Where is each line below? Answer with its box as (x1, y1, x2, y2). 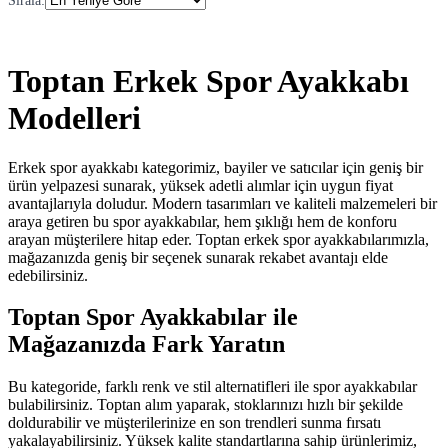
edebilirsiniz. (8, 266, 88, 284)
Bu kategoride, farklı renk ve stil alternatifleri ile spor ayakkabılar (8, 378, 417, 396)
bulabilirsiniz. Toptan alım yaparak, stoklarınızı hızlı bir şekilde (8, 396, 403, 414)
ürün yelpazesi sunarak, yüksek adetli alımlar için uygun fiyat (8, 176, 393, 194)
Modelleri (8, 100, 141, 137)
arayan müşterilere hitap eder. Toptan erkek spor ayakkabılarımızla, (8, 230, 429, 248)
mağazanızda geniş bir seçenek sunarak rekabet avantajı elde (8, 248, 388, 266)
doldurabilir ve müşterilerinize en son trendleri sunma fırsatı (8, 414, 381, 432)
